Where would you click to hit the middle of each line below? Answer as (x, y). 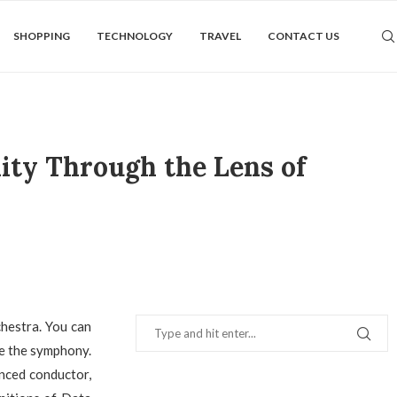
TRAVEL (220, 36)
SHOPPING (42, 36)
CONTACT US (304, 36)
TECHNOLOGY (135, 36)
